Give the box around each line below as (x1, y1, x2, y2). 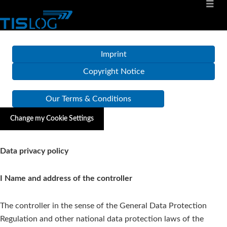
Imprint (100, 50, 127, 58)
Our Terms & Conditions (45, 95, 131, 103)
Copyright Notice (83, 67, 144, 75)
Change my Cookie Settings (10, 115, 94, 122)
